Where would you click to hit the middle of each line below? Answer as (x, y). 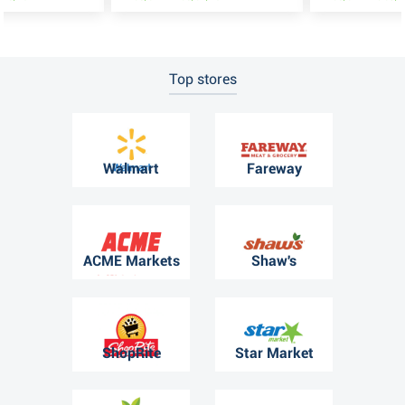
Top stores (202, 79)
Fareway (274, 169)
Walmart (131, 169)
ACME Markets (131, 261)
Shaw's (274, 261)
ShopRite (131, 353)
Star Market (274, 353)
